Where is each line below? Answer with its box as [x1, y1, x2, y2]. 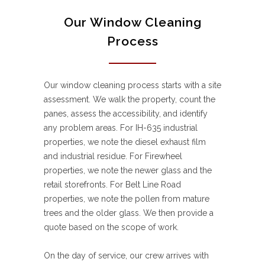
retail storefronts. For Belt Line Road [44, 180, 181, 190]
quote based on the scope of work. [44, 222, 179, 232]
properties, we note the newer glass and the [44, 166, 212, 176]
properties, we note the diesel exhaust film [44, 137, 206, 147]
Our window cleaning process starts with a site [44, 80, 221, 91]
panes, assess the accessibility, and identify [44, 109, 208, 119]
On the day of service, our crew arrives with [44, 251, 209, 261]
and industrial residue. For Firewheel [44, 151, 182, 161]
